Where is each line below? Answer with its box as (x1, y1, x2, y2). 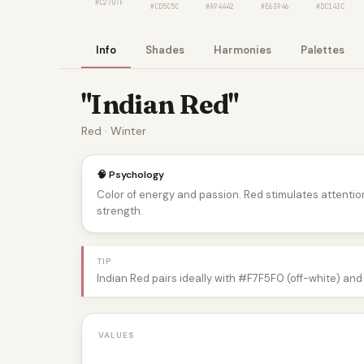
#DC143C (315, 2, 344, 11)
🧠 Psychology (97, 167, 164, 181)
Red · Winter (81, 123, 146, 138)
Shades (145, 43, 184, 57)
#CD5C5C (149, 2, 179, 11)
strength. (97, 203, 143, 218)
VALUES (98, 329, 135, 340)
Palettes (301, 43, 344, 57)
